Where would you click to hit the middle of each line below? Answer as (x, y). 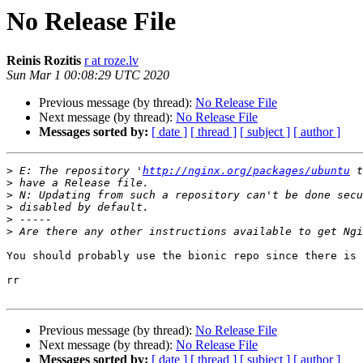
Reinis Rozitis (44, 61)
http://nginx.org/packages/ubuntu (246, 171)
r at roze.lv (111, 61)
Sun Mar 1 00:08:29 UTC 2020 (88, 75)
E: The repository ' (78, 171)
